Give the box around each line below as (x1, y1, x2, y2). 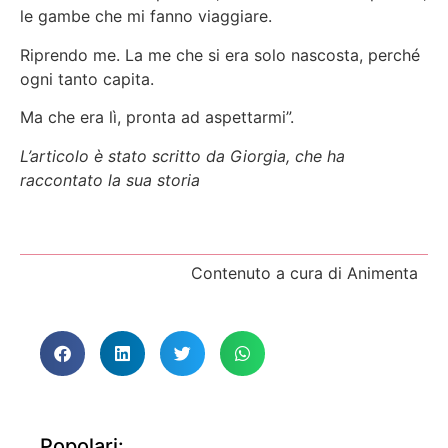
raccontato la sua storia (20, 169, 200, 190)
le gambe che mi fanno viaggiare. (20, 6, 272, 27)
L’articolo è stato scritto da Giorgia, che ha (20, 145, 345, 166)
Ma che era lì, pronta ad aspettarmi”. (20, 107, 294, 128)
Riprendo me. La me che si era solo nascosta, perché (20, 44, 420, 65)
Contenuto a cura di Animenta (191, 263, 418, 284)
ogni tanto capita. (20, 68, 154, 89)
